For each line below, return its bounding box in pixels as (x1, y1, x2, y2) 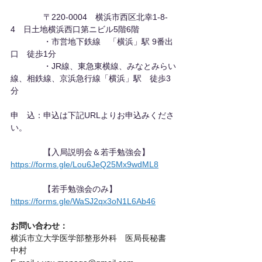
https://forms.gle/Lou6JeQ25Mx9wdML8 (11, 159, 158, 169)
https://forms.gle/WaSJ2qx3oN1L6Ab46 (11, 196, 156, 206)
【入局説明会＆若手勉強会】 (11, 147, 158, 157)
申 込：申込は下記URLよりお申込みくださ (11, 110, 174, 120)
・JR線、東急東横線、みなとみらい (11, 61, 176, 71)
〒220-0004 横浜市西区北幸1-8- (11, 12, 168, 22)
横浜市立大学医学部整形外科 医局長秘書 (11, 233, 174, 243)
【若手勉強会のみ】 (11, 184, 117, 194)
